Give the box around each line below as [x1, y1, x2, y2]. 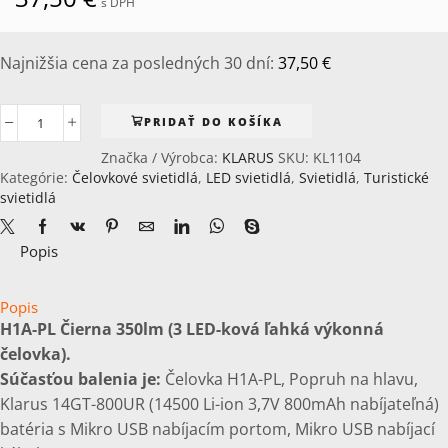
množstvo [39, 121, 107, 142]
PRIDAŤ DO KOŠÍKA [143, 113, 283, 129]
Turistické [364, 168, 429, 188]
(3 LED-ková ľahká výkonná [164, 318, 384, 341]
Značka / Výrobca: [101, 148, 222, 168]
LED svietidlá [206, 168, 291, 188]
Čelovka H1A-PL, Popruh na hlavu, [165, 368, 418, 391]
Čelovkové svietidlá [72, 168, 198, 188]
